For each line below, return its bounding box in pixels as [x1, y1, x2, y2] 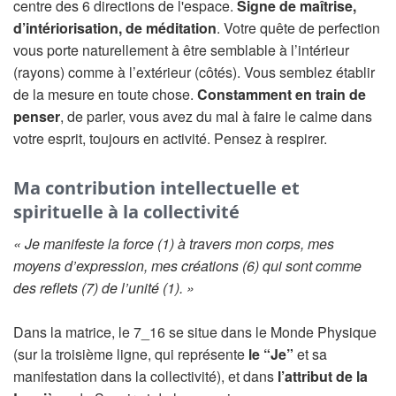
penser [13, 106, 60, 126]
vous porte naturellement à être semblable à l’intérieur [13, 40, 349, 60]
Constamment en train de [197, 84, 366, 104]
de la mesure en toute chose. [13, 84, 197, 104]
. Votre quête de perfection [217, 18, 380, 38]
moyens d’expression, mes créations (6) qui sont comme [13, 255, 362, 276]
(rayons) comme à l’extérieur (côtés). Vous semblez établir [13, 62, 375, 82]
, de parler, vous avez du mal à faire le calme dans [60, 106, 372, 126]
